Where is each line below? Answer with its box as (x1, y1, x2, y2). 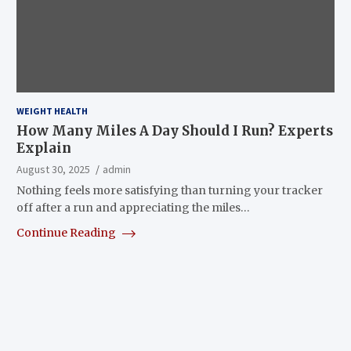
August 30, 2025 (16, 161, 90, 176)
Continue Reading (16, 225, 118, 240)
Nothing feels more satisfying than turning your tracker (16, 183, 323, 197)
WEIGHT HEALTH (16, 104, 88, 117)
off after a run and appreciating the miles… (16, 200, 250, 215)
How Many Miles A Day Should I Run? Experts (16, 121, 333, 139)
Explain (16, 139, 71, 157)
